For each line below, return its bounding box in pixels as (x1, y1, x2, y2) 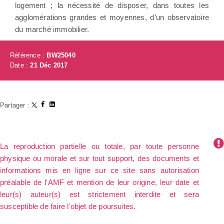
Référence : (10, 51, 47, 59)
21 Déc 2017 (30, 61, 68, 69)
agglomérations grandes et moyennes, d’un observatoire (15, 12, 209, 21)
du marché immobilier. (15, 24, 89, 33)
